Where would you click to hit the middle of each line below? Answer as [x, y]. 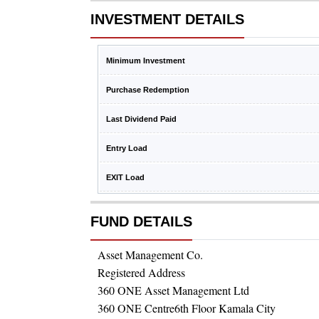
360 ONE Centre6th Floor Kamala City [187, 308]
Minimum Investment [146, 61]
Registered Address [141, 272]
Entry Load [127, 148]
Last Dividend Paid [141, 119]
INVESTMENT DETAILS [167, 19]
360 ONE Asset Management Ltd [173, 290]
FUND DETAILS [141, 221]
